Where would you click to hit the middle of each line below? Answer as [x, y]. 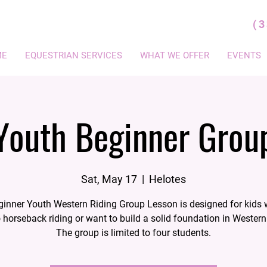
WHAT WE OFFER [174, 55]
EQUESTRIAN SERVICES [73, 55]
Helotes [167, 179]
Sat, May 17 [109, 179]
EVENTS [244, 55]
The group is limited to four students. [133, 232]
